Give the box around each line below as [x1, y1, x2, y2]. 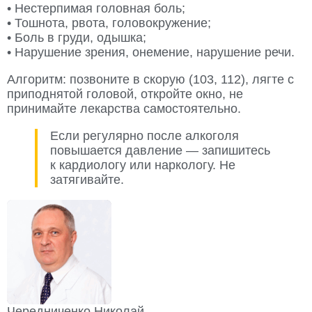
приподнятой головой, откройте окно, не [7, 87, 243, 102]
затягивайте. [50, 173, 124, 187]
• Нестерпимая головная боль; [7, 1, 185, 16]
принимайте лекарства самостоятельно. [7, 102, 241, 116]
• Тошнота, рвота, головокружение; [7, 16, 211, 31]
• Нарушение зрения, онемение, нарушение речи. [7, 45, 295, 60]
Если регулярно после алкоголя [50, 129, 239, 143]
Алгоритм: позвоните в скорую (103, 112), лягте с [7, 72, 294, 87]
